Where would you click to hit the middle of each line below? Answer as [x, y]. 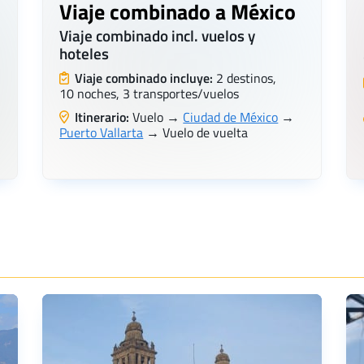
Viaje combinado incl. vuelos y [158, 36]
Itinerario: [101, 117]
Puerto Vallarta [102, 133]
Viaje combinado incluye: [144, 78]
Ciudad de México [231, 117]
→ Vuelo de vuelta [196, 133]
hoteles [84, 54]
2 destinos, [245, 78]
